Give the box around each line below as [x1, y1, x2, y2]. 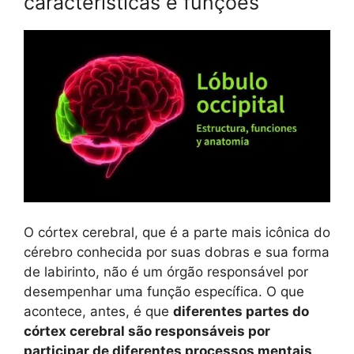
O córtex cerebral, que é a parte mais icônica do [24, 224, 330, 240]
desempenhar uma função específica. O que [24, 283, 304, 299]
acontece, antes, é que [24, 303, 173, 319]
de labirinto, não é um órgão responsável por [24, 263, 308, 280]
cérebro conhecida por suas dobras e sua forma [24, 243, 330, 260]
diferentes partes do [173, 303, 309, 319]
